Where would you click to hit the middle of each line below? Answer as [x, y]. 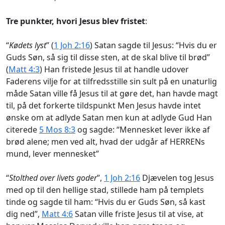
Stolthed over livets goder [53, 178]
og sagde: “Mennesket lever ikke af [143, 129]
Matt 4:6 [57, 214]
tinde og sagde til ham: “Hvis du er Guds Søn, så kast [106, 202]
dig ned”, [24, 214]
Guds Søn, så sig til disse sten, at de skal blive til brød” [108, 57]
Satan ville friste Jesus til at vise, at [138, 214]
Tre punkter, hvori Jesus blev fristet [76, 21]
